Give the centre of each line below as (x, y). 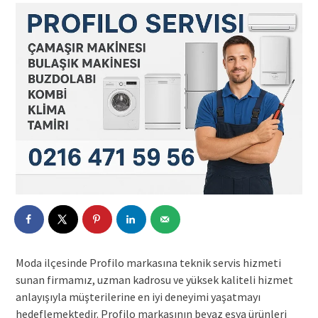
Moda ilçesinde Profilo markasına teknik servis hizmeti (148, 262)
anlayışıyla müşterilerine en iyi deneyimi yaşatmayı (138, 296)
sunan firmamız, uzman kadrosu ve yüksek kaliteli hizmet (154, 279)
